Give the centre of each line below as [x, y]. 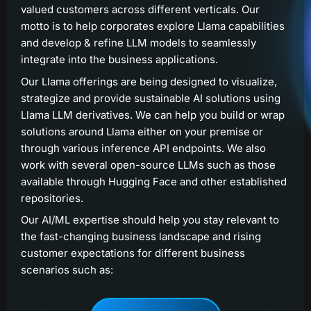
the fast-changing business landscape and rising [141, 236]
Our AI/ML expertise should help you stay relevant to [150, 220]
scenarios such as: [67, 270]
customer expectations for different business [133, 253]
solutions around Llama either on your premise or [142, 131]
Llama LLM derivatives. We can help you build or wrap [153, 115]
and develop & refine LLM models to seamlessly [138, 43]
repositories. [52, 198]
